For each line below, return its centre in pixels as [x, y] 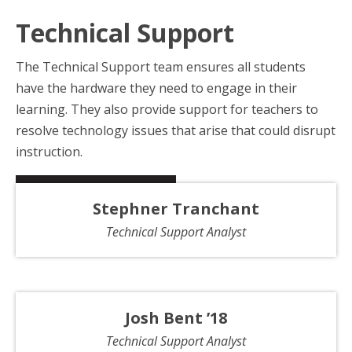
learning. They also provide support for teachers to [167, 109]
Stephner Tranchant [176, 208]
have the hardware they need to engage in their [156, 88]
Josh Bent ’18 [176, 317]
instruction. [49, 151]
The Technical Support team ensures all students [161, 66]
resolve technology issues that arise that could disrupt [176, 130]
